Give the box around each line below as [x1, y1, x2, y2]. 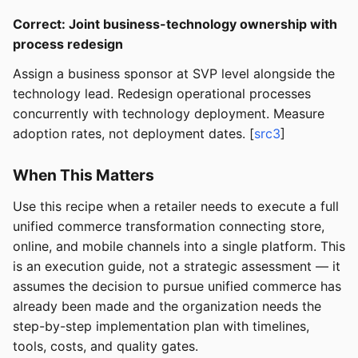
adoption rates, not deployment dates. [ [13, 125, 254, 141]
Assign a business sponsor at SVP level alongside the [13, 65, 335, 82]
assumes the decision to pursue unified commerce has [13, 277, 341, 294]
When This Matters [13, 165, 154, 185]
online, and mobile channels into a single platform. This [13, 237, 345, 254]
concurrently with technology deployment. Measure [13, 105, 324, 121]
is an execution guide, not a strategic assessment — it [13, 257, 340, 274]
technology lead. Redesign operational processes [13, 85, 311, 101]
